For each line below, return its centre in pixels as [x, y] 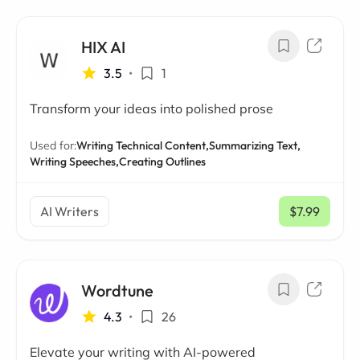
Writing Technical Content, [143, 145]
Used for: [53, 145]
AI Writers [70, 211]
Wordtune [117, 290]
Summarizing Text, [255, 145]
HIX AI [103, 47]
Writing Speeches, [74, 162]
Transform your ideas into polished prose [151, 108]
